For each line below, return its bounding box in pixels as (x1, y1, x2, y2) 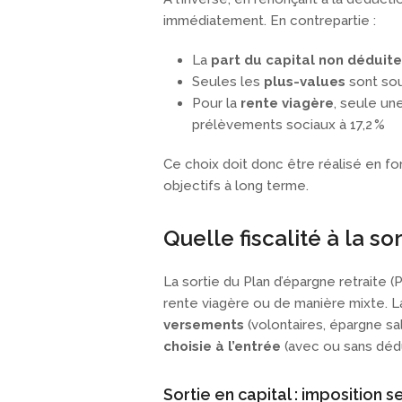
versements (163, 317, 244, 334)
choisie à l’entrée (163, 338, 281, 355)
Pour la (192, 95, 240, 112)
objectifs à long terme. (163, 178, 309, 195)
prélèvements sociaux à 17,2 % (192, 117, 385, 134)
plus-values (264, 74, 345, 91)
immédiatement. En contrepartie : (163, 13, 376, 30)
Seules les (192, 74, 264, 91)
